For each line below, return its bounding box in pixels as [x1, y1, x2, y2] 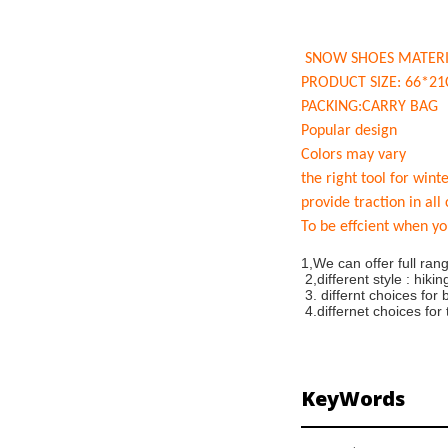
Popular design [301, 123, 398, 140]
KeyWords [301, 385, 406, 413]
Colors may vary [301, 147, 407, 164]
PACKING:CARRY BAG [301, 99, 439, 116]
